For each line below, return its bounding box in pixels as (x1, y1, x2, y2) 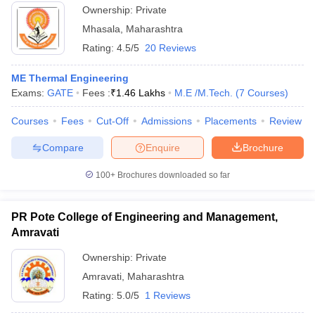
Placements (205, 115, 257, 127)
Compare (41, 141, 84, 153)
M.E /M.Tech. (174, 87, 233, 98)
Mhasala (82, 23, 120, 34)
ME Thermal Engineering (11, 72, 129, 84)
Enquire (146, 141, 180, 153)
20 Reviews (145, 42, 196, 53)
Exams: (11, 87, 47, 98)
